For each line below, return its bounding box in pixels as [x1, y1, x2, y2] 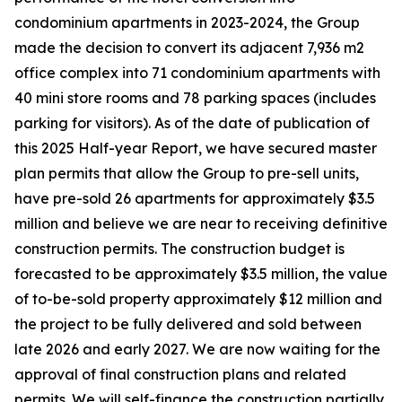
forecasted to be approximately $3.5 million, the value [14, 265, 388, 283]
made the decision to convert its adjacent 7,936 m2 [14, 39, 364, 57]
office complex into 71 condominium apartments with [14, 64, 380, 82]
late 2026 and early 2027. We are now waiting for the [14, 340, 380, 358]
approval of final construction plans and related [14, 365, 346, 383]
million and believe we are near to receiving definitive [14, 214, 388, 232]
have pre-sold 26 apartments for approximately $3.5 [14, 189, 375, 207]
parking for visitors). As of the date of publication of [14, 114, 370, 132]
